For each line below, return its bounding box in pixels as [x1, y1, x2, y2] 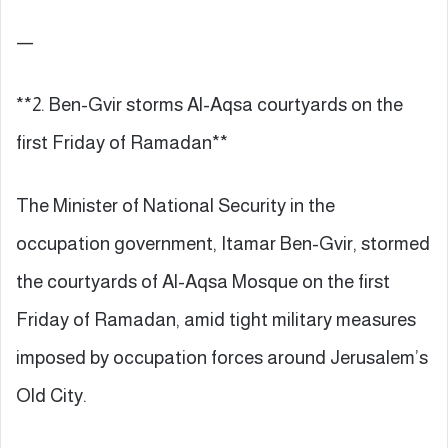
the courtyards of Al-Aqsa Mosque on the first [16, 270, 390, 292]
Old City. [16, 384, 87, 406]
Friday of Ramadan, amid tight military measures [16, 308, 416, 330]
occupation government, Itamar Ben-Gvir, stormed [16, 232, 430, 254]
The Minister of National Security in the [16, 194, 335, 216]
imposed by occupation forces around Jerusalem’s [16, 346, 428, 368]
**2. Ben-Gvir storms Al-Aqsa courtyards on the [16, 93, 403, 115]
